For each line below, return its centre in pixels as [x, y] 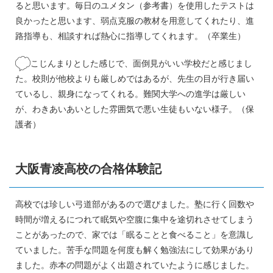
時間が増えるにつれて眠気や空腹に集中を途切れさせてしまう [135, 219]
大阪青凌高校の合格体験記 [88, 168]
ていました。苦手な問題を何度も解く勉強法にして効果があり [135, 250]
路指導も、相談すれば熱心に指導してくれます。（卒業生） [130, 36]
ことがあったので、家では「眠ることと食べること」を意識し [135, 234]
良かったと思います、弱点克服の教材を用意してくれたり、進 [135, 20]
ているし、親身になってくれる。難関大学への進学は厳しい [130, 94]
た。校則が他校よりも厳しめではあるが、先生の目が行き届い [135, 78]
